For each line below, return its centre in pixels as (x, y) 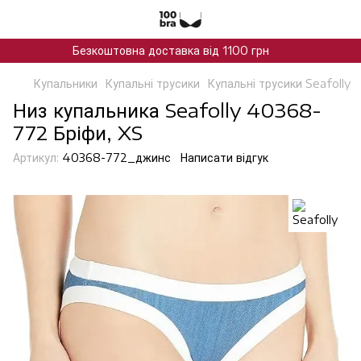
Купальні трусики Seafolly (279, 83)
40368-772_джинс (115, 158)
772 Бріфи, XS (78, 132)
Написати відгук (224, 158)
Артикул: (36, 158)
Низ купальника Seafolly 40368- (167, 110)
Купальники (66, 83)
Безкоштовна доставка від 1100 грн (170, 50)
